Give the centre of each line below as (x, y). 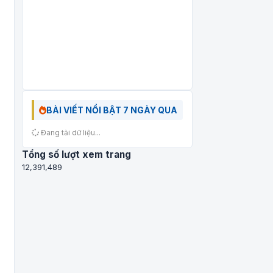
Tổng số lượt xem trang (76, 155)
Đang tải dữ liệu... (70, 133)
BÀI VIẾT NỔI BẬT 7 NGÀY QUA (112, 110)
